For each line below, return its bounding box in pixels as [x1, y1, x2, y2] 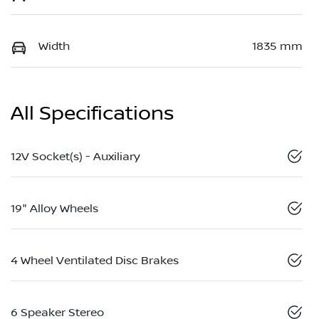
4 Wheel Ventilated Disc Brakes [11, 253, 179, 267]
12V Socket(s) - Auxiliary [11, 150, 140, 163]
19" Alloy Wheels [11, 202, 98, 215]
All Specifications [11, 101, 174, 125]
